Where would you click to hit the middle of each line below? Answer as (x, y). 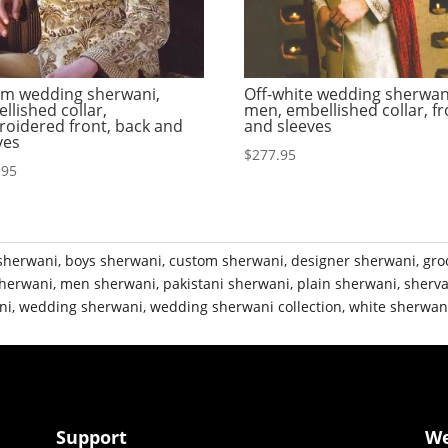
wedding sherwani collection (246, 307)
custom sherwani (227, 261)
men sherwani (108, 284)
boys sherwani (114, 261)
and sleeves (288, 126)
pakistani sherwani (227, 284)
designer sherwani (354, 261)
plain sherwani (347, 284)
